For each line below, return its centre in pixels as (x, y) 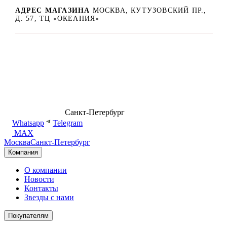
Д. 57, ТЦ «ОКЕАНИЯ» (57, 18)
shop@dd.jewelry (154, 112)
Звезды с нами (49, 198)
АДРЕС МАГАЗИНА (54, 10)
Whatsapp (28, 123)
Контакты (41, 188)
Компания (23, 153)
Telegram (68, 123)
